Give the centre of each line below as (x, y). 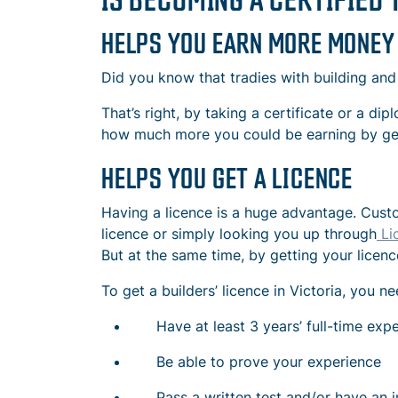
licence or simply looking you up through (239, 234)
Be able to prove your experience (255, 362)
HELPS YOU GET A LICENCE (227, 176)
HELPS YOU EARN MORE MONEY (248, 41)
